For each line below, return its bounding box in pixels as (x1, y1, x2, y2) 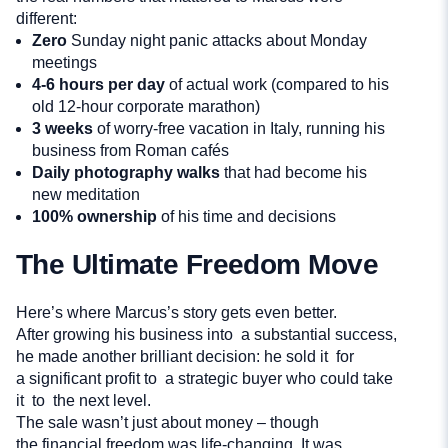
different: (16, 10, 77, 28)
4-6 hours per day (32, 76, 165, 94)
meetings (32, 54, 97, 72)
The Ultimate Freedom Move (16, 249, 378, 281)
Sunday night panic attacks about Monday (67, 32, 367, 50)
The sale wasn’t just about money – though (16, 414, 323, 432)
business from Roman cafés (32, 142, 229, 160)
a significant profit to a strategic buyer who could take (16, 370, 393, 388)
